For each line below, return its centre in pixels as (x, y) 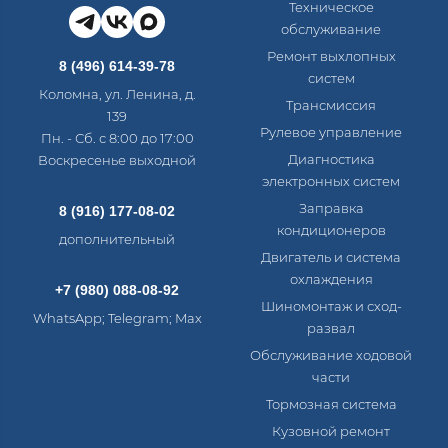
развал (331, 328)
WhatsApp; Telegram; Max (117, 318)
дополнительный (117, 239)
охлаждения (331, 279)
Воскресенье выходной (117, 160)
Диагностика (331, 159)
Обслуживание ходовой (331, 355)
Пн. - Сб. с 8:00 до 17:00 (117, 138)
